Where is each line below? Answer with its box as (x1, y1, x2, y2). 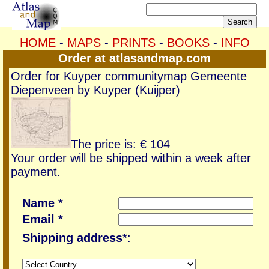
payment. (11, 165, 61, 178)
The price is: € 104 (71, 138, 170, 151)
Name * (22, 196, 63, 210)
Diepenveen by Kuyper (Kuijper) (11, 83, 180, 97)
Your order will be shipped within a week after (11, 151, 251, 165)
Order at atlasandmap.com (58, 52, 211, 65)
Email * (22, 213, 63, 226)
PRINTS (112, 36, 156, 49)
